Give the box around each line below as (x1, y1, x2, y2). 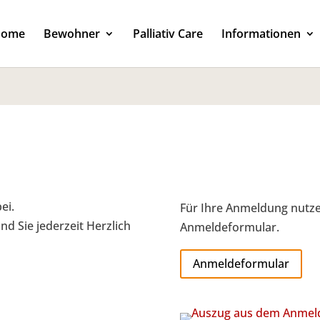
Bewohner (43, 26, 100, 41)
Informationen (221, 26, 301, 41)
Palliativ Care (132, 26, 203, 41)
